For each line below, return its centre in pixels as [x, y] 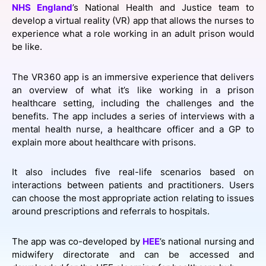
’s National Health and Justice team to [163, 8]
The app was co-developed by [77, 241]
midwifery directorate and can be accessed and [133, 254]
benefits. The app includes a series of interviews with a [133, 116]
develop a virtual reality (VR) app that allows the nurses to [133, 21]
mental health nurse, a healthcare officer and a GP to [133, 129]
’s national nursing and [207, 241]
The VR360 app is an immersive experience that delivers [133, 77]
